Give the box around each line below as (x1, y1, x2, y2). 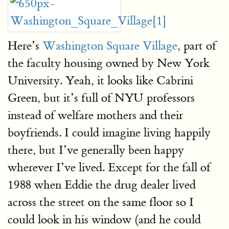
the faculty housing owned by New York (8, 55, 210, 71)
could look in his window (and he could (8, 212, 201, 227)
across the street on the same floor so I (8, 194, 194, 210)
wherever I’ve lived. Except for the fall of (8, 159, 211, 175)
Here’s (8, 38, 42, 53)
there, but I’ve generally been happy (8, 142, 184, 157)
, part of (177, 38, 216, 53)
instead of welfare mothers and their (8, 107, 183, 123)
